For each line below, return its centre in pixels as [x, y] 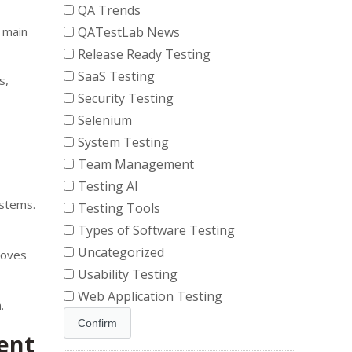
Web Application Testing [150, 296]
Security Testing [126, 98]
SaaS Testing [116, 76]
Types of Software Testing [156, 230]
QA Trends [109, 10]
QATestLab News [129, 32]
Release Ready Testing [144, 54]
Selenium [105, 120]
